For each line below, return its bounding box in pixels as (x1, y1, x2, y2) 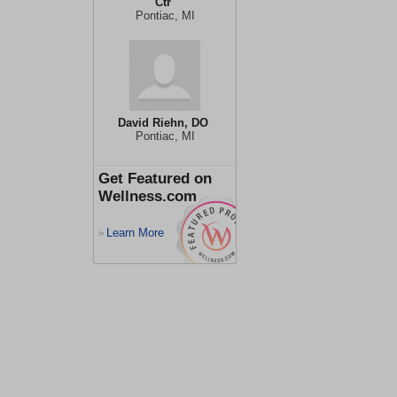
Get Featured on (98, 170, 212, 187)
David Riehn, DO (117, 116, 208, 129)
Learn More (106, 226, 164, 239)
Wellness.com (98, 188, 197, 205)
